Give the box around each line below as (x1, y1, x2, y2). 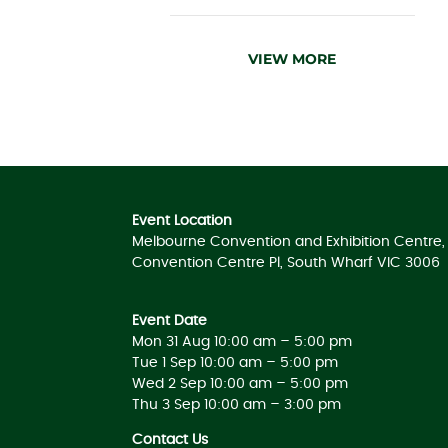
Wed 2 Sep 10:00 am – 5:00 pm (132, 376, 348, 391)
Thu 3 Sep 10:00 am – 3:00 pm (132, 397, 341, 412)
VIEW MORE (248, 49, 336, 68)
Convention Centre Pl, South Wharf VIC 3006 (132, 255, 440, 270)
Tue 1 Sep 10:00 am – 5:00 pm (132, 355, 338, 370)
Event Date (132, 313, 207, 328)
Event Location (132, 213, 232, 228)
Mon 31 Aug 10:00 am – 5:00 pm (132, 334, 352, 349)
